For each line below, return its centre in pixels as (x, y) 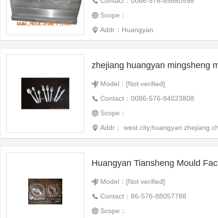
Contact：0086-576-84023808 (147, 98)
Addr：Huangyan (127, 30)
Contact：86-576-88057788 (143, 196)
